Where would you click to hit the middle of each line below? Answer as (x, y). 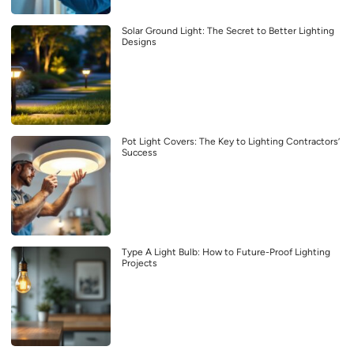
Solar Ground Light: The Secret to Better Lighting (228, 30)
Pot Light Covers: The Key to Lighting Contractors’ (231, 141)
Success (139, 152)
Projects (139, 263)
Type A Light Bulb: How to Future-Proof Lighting (226, 252)
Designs (139, 41)
